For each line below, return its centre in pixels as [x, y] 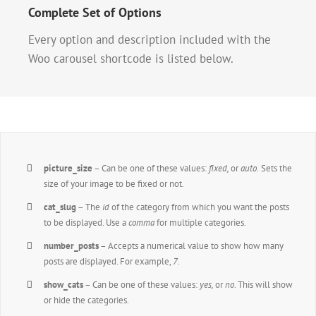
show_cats [64, 284]
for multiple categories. [201, 222]
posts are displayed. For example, [109, 261]
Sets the [276, 168]
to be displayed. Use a [86, 222]
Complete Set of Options [95, 12]
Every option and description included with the [150, 39]
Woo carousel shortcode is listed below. [131, 58]
